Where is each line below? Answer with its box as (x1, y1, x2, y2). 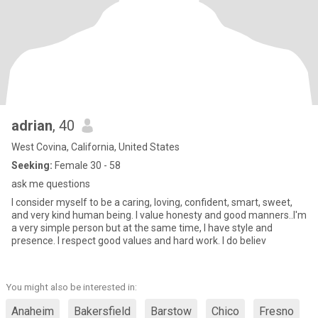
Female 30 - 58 (53, 160, 121, 171)
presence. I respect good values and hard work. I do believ (11, 235, 266, 246)
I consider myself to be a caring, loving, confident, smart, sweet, (11, 197, 292, 208)
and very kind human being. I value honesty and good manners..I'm (11, 209, 307, 221)
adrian (11, 117, 53, 134)
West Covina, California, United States (11, 141, 180, 153)
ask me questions (11, 178, 90, 190)
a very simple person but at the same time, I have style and (11, 222, 273, 234)
